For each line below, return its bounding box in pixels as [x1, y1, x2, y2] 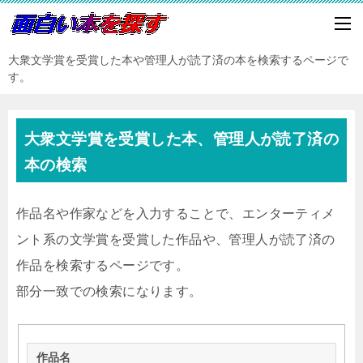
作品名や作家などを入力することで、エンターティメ [16, 207, 335, 220]
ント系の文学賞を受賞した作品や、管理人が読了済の [16, 233, 335, 246]
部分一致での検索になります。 [16, 284, 203, 298]
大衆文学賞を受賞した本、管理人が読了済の [24, 130, 339, 147]
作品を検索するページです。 [16, 258, 190, 272]
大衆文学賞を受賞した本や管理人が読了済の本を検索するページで [8, 53, 348, 66]
